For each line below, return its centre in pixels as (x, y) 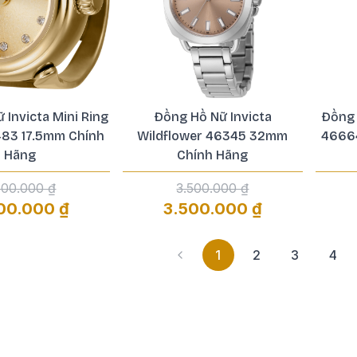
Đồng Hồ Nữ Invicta (212, 117)
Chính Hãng (213, 155)
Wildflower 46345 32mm (213, 136)
